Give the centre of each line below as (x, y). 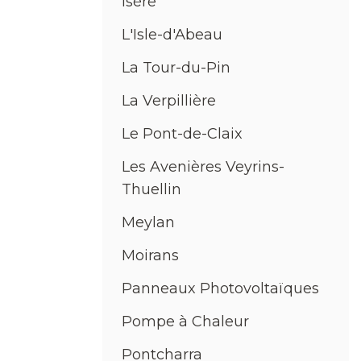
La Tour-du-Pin (176, 68)
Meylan (148, 223)
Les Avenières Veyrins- (203, 167)
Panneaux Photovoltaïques (220, 289)
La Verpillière (169, 101)
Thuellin (151, 190)
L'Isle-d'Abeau (172, 35)
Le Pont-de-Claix (182, 134)
